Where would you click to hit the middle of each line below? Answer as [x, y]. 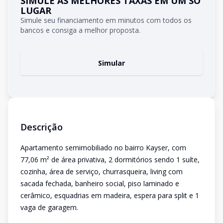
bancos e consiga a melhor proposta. [80, 30]
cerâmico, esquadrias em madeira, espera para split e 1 [110, 195]
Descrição [42, 127]
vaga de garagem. [49, 207]
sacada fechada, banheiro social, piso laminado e [100, 183]
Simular [111, 63]
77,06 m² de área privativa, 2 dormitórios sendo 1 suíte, [110, 160]
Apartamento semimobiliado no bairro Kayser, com [103, 148]
